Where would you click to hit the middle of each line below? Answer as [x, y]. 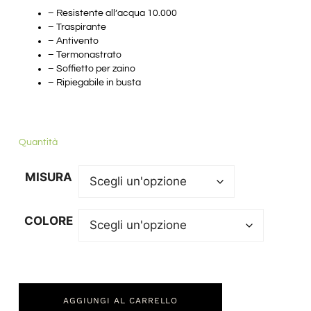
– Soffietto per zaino [91, 69]
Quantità [38, 142]
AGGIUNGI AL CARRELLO [120, 300]
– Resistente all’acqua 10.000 [112, 14]
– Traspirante [77, 27]
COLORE [48, 220]
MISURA [48, 177]
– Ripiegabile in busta [94, 83]
